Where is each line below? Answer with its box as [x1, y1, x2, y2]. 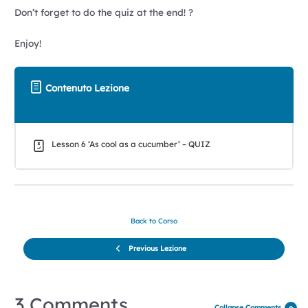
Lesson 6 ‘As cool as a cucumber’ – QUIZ [51, 139, 210, 150]
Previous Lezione [128, 243, 186, 253]
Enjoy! [14, 36, 41, 49]
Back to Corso [131, 216, 177, 225]
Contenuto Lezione [45, 82, 130, 94]
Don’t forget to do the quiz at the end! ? [14, 5, 193, 18]
